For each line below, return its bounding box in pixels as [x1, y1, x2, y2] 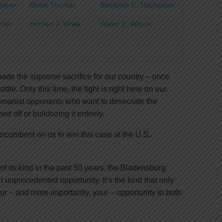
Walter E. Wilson [100, 20, 151, 28]
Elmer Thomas [30, 1, 76, 9]
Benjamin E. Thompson [100, 1, 173, 9]
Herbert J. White [30, 20, 81, 28]
